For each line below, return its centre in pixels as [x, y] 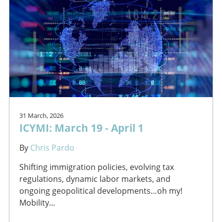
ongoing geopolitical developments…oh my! [101, 191]
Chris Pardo [52, 147]
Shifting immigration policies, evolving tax [96, 167]
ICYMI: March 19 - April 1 [81, 127]
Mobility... [37, 202]
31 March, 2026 [41, 115]
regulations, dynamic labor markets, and [95, 179]
